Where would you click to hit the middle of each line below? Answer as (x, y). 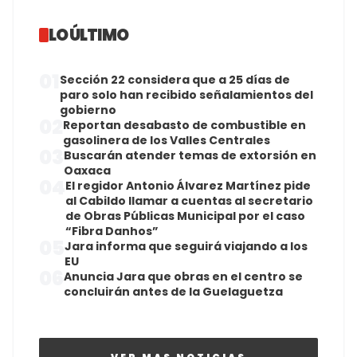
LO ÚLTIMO (88, 35)
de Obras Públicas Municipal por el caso (185, 216)
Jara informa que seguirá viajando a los (186, 247)
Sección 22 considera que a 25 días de (175, 80)
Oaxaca (87, 171)
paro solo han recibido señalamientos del (186, 95)
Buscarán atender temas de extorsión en (190, 156)
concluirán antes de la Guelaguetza (173, 292)
